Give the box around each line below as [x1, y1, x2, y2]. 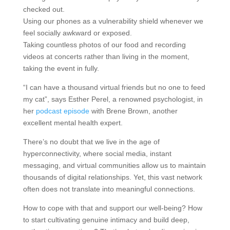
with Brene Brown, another [89, 107, 178, 115]
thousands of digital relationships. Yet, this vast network [23, 173, 202, 181]
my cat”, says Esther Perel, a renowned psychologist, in [23, 95, 203, 103]
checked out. [23, 5, 65, 13]
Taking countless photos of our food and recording [23, 41, 186, 49]
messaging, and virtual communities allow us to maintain [23, 161, 206, 169]
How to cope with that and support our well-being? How [23, 204, 202, 212]
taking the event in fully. [23, 64, 99, 72]
